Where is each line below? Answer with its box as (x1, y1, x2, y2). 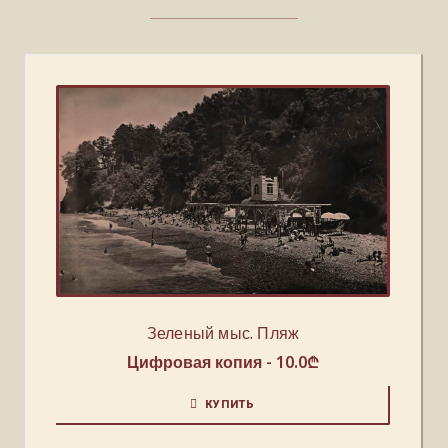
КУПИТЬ (204, 397, 255, 411)
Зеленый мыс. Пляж (146, 321, 300, 344)
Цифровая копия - (126, 350, 276, 373)
